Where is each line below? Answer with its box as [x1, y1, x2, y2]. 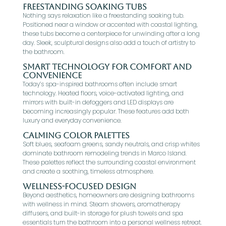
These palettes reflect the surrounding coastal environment [22, 158, 196, 166]
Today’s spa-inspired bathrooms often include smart [22, 80, 177, 88]
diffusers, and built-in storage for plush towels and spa [22, 209, 183, 217]
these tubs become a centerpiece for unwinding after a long [22, 29, 200, 38]
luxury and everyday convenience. [22, 116, 122, 125]
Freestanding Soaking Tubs [22, 2, 147, 12]
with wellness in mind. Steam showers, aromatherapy [22, 200, 180, 208]
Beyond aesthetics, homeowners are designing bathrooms [22, 191, 194, 199]
